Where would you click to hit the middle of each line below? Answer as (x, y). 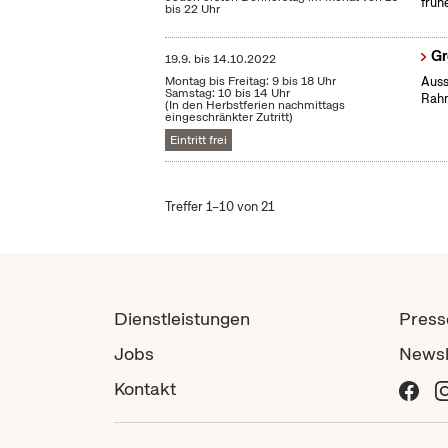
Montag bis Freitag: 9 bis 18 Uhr (251, 81)
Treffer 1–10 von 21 (220, 207)
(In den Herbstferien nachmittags (255, 105)
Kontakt (145, 389)
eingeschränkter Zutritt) (229, 117)
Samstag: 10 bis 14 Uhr (228, 93)
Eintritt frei (199, 140)
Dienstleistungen (182, 319)
